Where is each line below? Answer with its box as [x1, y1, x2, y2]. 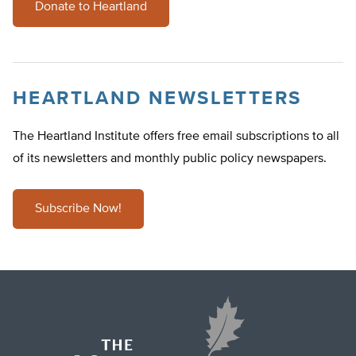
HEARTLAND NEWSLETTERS [13, 89, 302, 109]
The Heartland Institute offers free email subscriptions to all [13, 130, 339, 144]
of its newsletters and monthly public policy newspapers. [13, 153, 327, 166]
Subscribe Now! [35, 203, 122, 216]
